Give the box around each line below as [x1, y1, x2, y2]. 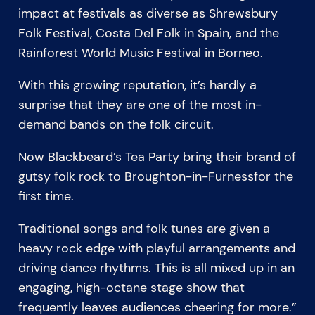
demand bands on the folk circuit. [18, 115, 214, 133]
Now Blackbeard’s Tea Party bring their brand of [18, 148, 296, 165]
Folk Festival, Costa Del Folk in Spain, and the [18, 24, 279, 41]
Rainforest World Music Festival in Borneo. [18, 44, 263, 61]
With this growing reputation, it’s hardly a [18, 76, 257, 94]
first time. [18, 187, 74, 205]
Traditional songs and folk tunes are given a [18, 219, 270, 237]
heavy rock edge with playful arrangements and [18, 239, 295, 257]
